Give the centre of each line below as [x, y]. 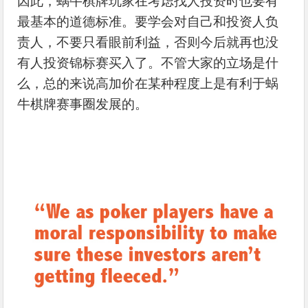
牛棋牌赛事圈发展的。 [83, 104]
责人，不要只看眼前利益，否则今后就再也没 [148, 42]
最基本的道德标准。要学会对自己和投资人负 [148, 21]
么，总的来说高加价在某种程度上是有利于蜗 [148, 83]
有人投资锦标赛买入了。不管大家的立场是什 [148, 63]
